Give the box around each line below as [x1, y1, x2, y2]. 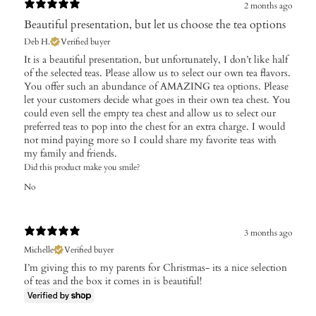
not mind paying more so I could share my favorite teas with [24, 133, 276, 147]
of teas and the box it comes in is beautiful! [24, 274, 202, 288]
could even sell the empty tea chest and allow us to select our [24, 107, 276, 121]
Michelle [24, 244, 54, 256]
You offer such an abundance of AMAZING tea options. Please [24, 80, 288, 94]
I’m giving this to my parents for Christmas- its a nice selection [24, 261, 287, 275]
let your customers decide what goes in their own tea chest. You [24, 93, 291, 107]
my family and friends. [24, 147, 117, 161]
